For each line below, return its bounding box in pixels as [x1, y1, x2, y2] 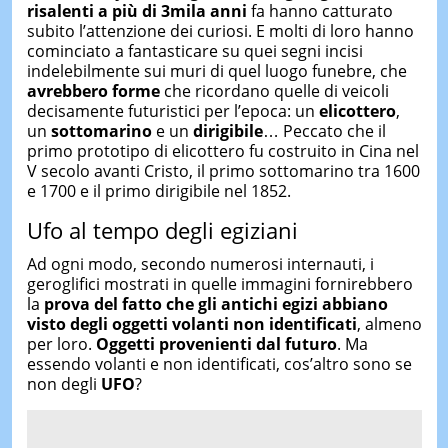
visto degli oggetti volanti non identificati [26, 312, 357, 335]
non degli [26, 372, 101, 395]
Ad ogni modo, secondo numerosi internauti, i [26, 252, 374, 275]
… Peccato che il [262, 120, 386, 142]
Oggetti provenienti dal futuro [95, 332, 337, 355]
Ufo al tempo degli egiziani [26, 215, 298, 245]
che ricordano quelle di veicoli [163, 80, 389, 102]
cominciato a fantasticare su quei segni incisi [26, 40, 363, 62]
